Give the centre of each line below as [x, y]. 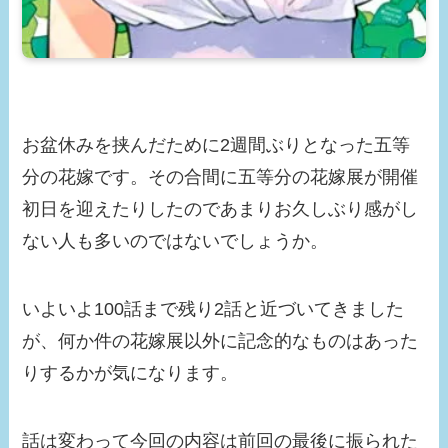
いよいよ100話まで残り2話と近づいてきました [213, 309]
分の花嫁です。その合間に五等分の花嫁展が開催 [220, 177]
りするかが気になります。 [130, 373]
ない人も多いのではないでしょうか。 [175, 241]
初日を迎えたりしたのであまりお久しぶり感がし [220, 209]
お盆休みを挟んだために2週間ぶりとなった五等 [216, 145]
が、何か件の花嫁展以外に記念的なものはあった [220, 341]
